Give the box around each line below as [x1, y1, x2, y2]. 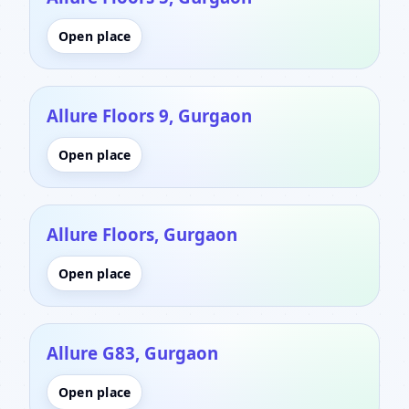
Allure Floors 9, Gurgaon [47, 103, 252, 127]
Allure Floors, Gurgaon [47, 222, 237, 246]
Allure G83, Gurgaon [47, 341, 218, 364]
